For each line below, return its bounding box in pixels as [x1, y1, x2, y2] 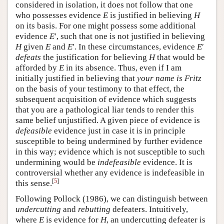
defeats [15, 52, 41, 62]
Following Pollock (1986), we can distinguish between [15, 194, 208, 204]
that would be [155, 52, 205, 62]
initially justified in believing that [15, 73, 137, 83]
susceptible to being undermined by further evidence [15, 136, 202, 146]
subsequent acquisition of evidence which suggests [15, 94, 196, 104]
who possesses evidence [15, 10, 103, 20]
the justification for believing [41, 52, 149, 62]
